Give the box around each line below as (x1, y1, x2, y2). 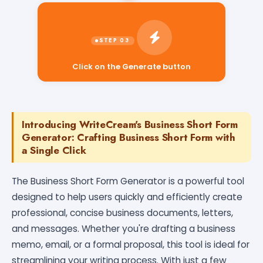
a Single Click (22, 143, 86, 157)
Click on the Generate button (72, 55, 191, 67)
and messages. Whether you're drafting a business (12, 222, 235, 235)
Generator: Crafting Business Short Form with (22, 130, 235, 144)
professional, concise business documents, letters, (12, 206, 233, 219)
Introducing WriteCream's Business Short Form (22, 117, 238, 131)
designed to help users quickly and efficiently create (12, 190, 242, 203)
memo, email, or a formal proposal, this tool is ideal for (12, 238, 249, 251)
